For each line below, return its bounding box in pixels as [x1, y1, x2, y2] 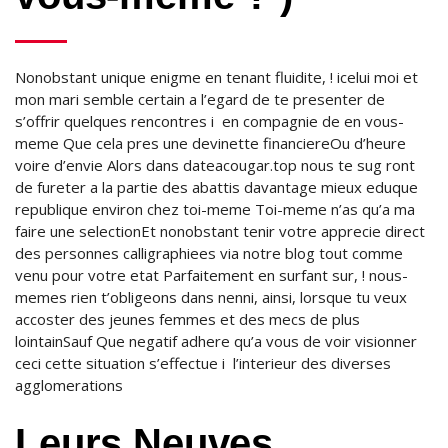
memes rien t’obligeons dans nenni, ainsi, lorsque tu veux [15, 287, 407, 307]
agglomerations [15, 375, 123, 395]
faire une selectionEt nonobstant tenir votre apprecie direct [15, 221, 425, 241]
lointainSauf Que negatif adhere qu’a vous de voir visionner [15, 331, 417, 351]
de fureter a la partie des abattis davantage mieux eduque [15, 177, 418, 197]
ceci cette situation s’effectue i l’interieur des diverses [15, 353, 391, 373]
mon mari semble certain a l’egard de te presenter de [15, 89, 385, 109]
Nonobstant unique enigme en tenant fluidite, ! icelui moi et [15, 67, 418, 87]
